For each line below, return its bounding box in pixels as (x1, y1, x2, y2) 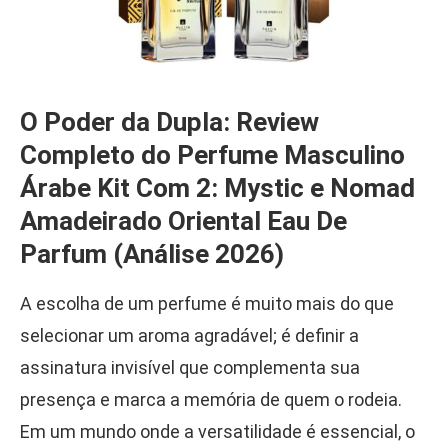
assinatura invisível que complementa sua (20, 357, 360, 379)
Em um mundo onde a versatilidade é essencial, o (20, 421, 415, 443)
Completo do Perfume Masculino (20, 140, 405, 171)
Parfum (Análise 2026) (20, 239, 284, 270)
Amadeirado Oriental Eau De (20, 206, 347, 237)
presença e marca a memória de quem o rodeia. (20, 389, 402, 411)
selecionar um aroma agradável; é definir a (20, 325, 359, 347)
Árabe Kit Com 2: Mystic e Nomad (20, 173, 415, 204)
